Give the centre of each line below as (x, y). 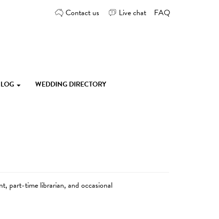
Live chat (132, 12)
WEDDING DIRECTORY (71, 85)
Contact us (82, 12)
